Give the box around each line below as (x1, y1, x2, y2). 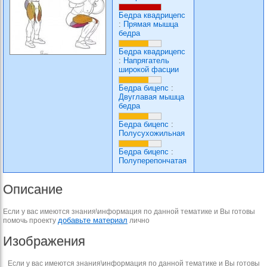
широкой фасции (119, 65, 179, 74)
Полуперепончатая (119, 156, 187, 165)
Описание (3, 182, 63, 197)
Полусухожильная (119, 129, 185, 138)
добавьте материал (58, 216, 128, 225)
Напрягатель (123, 56, 169, 65)
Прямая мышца (123, 20, 178, 29)
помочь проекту (3, 216, 58, 224)
